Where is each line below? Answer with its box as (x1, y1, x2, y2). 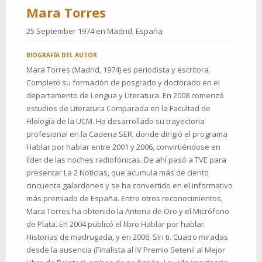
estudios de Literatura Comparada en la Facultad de (26, 103, 211, 113)
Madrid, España (107, 26, 163, 36)
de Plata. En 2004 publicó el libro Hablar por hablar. (26, 219, 206, 229)
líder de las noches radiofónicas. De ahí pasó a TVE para (26, 154, 226, 165)
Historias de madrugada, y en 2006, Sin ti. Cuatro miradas (26, 232, 228, 242)
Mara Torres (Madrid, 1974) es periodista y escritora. (26, 64, 211, 75)
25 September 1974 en (26, 26, 107, 36)
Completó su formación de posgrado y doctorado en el (26, 77, 220, 88)
